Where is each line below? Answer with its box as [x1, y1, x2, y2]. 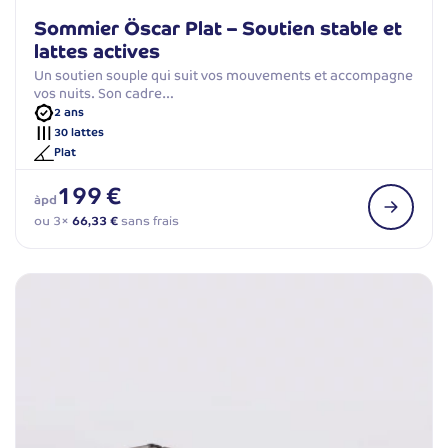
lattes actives [34, 38, 160, 64]
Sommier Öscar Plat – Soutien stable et [34, 15, 402, 41]
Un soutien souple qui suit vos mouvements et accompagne [34, 66, 413, 84]
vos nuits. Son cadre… [34, 84, 174, 102]
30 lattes [54, 125, 104, 140]
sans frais [118, 212, 179, 229]
